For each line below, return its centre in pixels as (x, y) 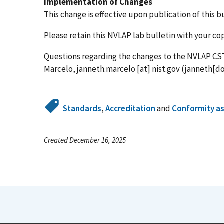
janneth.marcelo (106, 69)
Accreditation (131, 108)
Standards (82, 108)
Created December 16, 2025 (85, 140)
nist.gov (166, 69)
